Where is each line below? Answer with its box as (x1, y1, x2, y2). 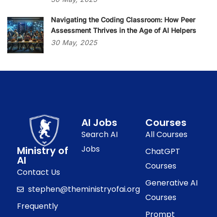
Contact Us (17, 166, 60, 178)
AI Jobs (81, 116, 117, 129)
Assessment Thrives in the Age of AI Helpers (51, 26, 196, 34)
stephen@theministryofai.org (28, 183, 140, 195)
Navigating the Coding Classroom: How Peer (51, 15, 195, 24)
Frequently (17, 200, 58, 212)
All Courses (145, 129, 188, 140)
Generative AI (145, 177, 198, 188)
